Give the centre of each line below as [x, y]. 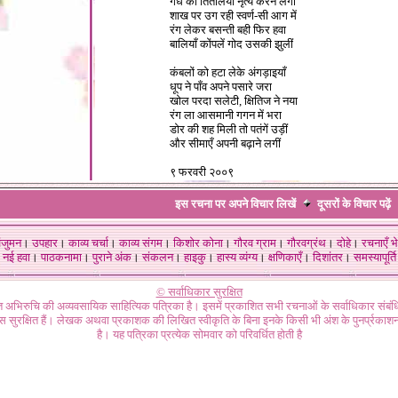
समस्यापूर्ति [374, 257]
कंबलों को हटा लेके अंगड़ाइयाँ [228, 72]
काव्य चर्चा [88, 243]
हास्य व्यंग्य [237, 257]
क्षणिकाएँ [285, 257]
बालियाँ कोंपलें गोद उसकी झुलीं [231, 44]
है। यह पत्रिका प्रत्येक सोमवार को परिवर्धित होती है [199, 334]
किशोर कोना [198, 243]
